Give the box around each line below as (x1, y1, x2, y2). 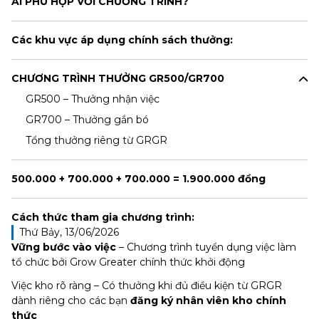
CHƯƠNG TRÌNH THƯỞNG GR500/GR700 (11, 72, 224, 85)
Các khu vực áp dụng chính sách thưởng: (11, 33, 233, 46)
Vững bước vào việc (11, 241, 116, 253)
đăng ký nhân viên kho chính (130, 294, 286, 307)
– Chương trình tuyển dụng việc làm (116, 241, 296, 253)
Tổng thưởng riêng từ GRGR (25, 134, 167, 147)
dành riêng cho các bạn (11, 294, 130, 307)
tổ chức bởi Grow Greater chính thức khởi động (11, 256, 245, 268)
